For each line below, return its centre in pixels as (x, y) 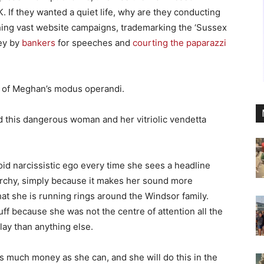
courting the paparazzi (179, 42)
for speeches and (94, 42)
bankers (39, 42)
